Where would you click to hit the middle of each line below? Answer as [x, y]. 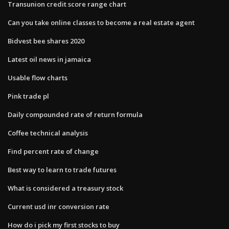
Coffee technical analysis [48, 133]
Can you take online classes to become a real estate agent [101, 22]
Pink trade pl [28, 96]
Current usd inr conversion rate [59, 206]
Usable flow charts [38, 77]
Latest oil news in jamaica [49, 59]
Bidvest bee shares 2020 [46, 41]
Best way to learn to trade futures [62, 169]
